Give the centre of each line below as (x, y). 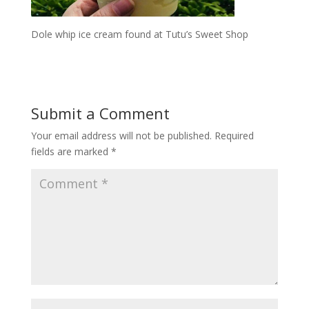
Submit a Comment (100, 113)
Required (234, 135)
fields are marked (71, 151)
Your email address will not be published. (121, 135)
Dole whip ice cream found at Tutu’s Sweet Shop (139, 34)
